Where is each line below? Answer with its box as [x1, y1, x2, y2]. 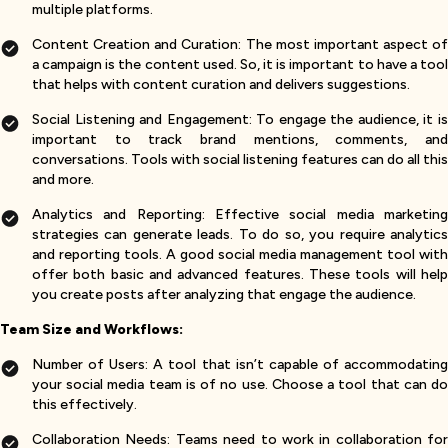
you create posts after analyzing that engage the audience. [32, 286, 416, 303]
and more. [32, 171, 94, 188]
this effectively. [32, 396, 137, 413]
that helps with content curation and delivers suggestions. [32, 76, 410, 93]
